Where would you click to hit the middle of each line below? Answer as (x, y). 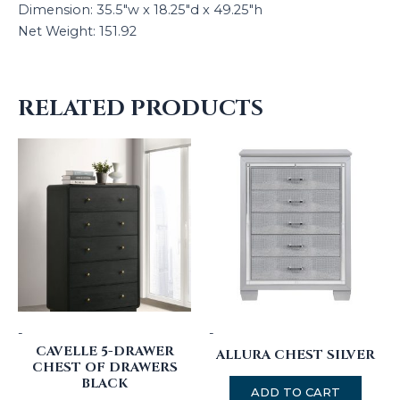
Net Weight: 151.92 (77, 32)
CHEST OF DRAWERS (104, 367)
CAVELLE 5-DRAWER (104, 351)
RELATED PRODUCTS (141, 108)
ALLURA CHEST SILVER (296, 354)
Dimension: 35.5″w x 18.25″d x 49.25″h (140, 10)
